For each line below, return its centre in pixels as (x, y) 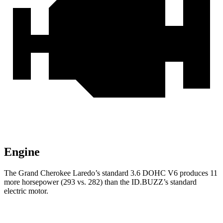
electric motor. (26, 191)
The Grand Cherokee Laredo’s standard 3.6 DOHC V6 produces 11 (111, 173)
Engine (22, 152)
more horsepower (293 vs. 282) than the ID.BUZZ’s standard (100, 182)
